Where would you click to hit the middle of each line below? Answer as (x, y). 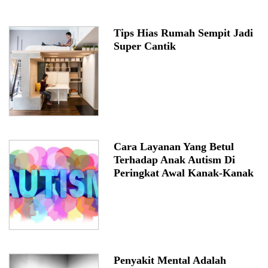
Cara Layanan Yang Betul (174, 147)
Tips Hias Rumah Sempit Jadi (183, 33)
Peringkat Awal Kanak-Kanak (184, 173)
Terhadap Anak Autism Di (174, 160)
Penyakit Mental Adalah (170, 261)
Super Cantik (145, 46)
